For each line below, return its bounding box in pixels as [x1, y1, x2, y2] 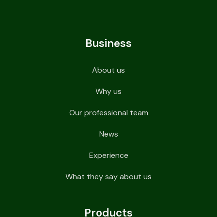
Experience [89, 150, 128, 160]
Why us [95, 86, 122, 96]
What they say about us [65, 171, 152, 182]
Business [85, 36, 132, 50]
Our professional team [69, 107, 148, 118]
